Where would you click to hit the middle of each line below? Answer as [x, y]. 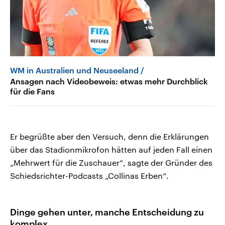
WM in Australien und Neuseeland [74, 70]
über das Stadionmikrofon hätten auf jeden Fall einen [111, 150]
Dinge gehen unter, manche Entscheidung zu [107, 212]
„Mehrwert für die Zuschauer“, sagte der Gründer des [111, 163]
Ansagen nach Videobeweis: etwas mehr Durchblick [109, 81]
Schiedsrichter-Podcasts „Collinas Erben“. [89, 176]
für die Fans [32, 91]
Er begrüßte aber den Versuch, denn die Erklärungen [109, 137]
